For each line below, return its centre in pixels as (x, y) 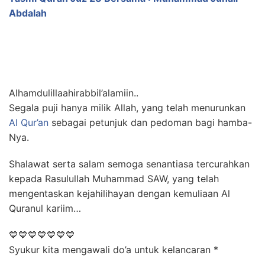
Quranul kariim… (45, 208)
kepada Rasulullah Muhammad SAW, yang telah (114, 179)
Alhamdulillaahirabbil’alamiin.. (74, 93)
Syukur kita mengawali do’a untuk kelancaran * (114, 250)
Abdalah (28, 13)
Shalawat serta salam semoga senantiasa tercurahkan (129, 164)
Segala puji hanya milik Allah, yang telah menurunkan (127, 108)
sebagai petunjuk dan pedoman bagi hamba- (150, 122)
